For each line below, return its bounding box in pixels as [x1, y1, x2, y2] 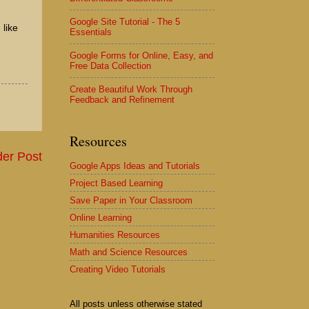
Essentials [70, 27, 112, 38]
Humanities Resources [70, 229, 160, 240]
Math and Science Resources [70, 246, 188, 257]
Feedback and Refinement [70, 94, 175, 106]
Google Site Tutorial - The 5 [70, 17, 180, 28]
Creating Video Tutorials [70, 263, 166, 275]
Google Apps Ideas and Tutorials [70, 160, 200, 171]
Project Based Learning [70, 177, 163, 188]
